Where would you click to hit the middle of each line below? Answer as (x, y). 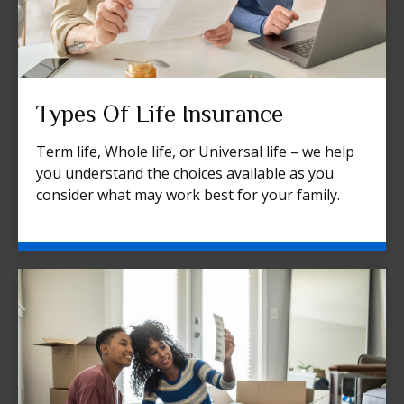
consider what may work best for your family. (188, 195)
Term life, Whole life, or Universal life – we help (195, 152)
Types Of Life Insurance (160, 114)
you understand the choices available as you (185, 174)
